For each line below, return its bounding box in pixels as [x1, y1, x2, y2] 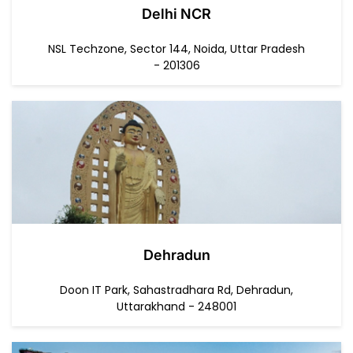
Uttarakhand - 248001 [117, 298, 236, 314]
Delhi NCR [142, 5, 211, 22]
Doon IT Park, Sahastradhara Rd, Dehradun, [60, 281, 293, 298]
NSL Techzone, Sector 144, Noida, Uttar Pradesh [48, 40, 305, 57]
